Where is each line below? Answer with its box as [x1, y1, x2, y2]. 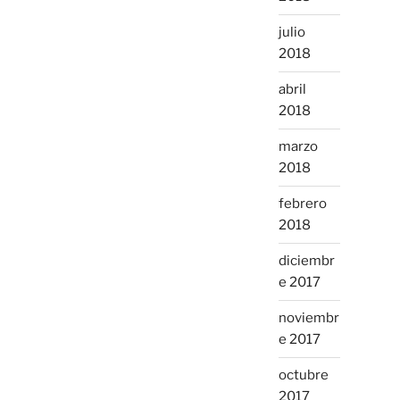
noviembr [278, 310, 339, 327]
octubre [278, 367, 329, 384]
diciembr [278, 253, 335, 270]
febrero [278, 196, 327, 212]
